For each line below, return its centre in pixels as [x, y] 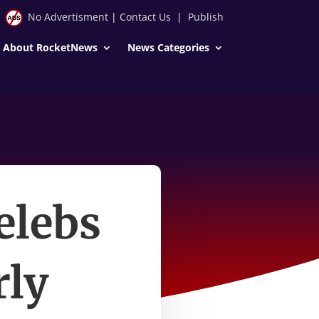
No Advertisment [68, 17]
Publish [205, 17]
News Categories [168, 47]
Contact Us [145, 17]
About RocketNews [50, 47]
